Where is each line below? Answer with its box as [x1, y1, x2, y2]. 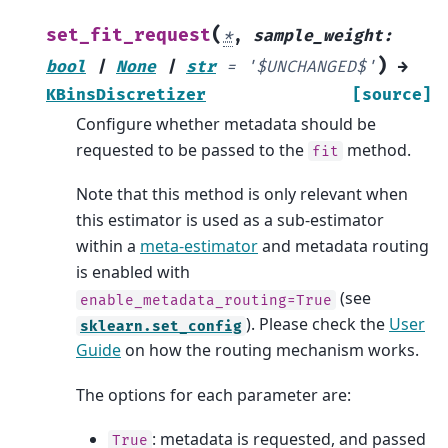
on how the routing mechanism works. [121, 339, 419, 362]
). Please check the [246, 313, 389, 336]
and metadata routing [258, 235, 429, 258]
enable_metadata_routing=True [80, 291, 332, 309]
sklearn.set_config [80, 317, 242, 335]
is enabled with [76, 261, 190, 284]
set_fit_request [46, 24, 211, 46]
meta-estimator [140, 235, 258, 258]
